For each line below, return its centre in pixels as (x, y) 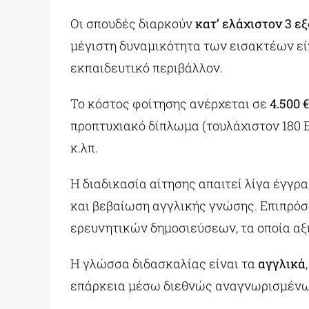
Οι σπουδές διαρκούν (132, 24)
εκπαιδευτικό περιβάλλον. (146, 68)
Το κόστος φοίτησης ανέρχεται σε (170, 104)
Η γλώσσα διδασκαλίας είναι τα (164, 264)
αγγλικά (281, 264)
